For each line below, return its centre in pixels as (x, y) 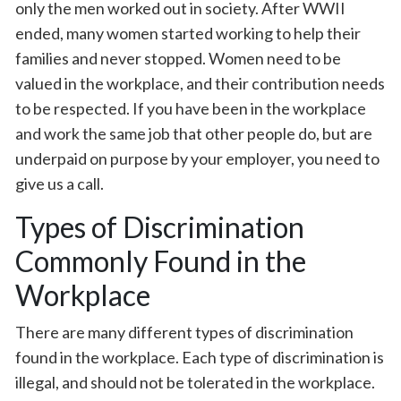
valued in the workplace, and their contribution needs (200, 83)
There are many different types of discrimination (184, 332)
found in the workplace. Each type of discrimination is (200, 357)
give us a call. (60, 183)
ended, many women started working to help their (188, 33)
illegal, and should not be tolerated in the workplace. (195, 382)
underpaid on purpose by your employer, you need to (197, 158)
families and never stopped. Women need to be (178, 58)
